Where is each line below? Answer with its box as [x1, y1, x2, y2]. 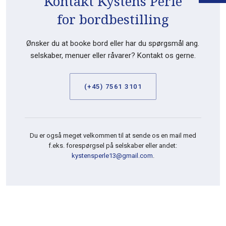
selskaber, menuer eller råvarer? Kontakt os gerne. [30, 51, 196, 61]
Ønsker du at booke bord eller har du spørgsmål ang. [26, 39, 200, 48]
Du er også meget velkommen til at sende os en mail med [29, 131, 196, 139]
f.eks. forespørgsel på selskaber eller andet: [48, 141, 178, 149]
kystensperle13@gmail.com [71, 151, 153, 159]
